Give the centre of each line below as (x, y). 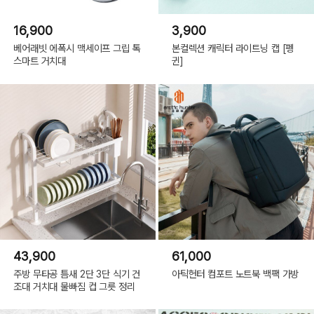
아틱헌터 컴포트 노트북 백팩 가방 (235, 273)
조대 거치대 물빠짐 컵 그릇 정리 (74, 286)
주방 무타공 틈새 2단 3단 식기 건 (77, 273)
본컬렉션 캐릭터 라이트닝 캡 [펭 (233, 48)
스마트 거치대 (40, 60)
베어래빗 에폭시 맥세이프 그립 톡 (77, 48)
